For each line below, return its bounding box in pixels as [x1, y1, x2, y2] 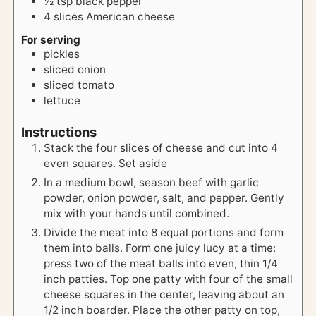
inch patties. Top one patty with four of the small [44, 272, 293, 286]
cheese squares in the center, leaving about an [44, 287, 285, 301]
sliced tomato [44, 78, 115, 92]
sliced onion [44, 62, 107, 76]
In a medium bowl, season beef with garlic [44, 175, 260, 189]
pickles [44, 47, 80, 61]
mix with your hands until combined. [44, 206, 230, 220]
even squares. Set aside [44, 156, 168, 170]
